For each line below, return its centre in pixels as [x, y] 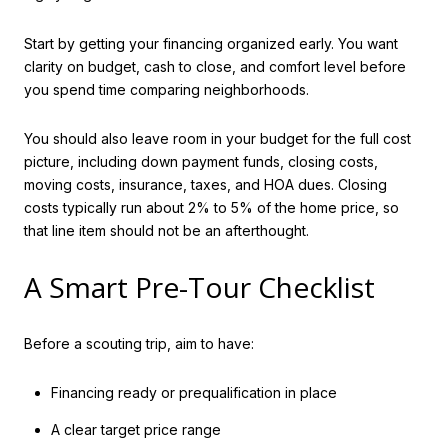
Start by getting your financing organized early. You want [211, 43]
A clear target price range [135, 429]
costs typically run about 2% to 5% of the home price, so [211, 208]
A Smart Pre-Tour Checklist [199, 287]
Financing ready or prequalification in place [193, 393]
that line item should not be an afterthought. [166, 231]
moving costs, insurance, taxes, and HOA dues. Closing [205, 185]
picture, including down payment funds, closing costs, [201, 162]
